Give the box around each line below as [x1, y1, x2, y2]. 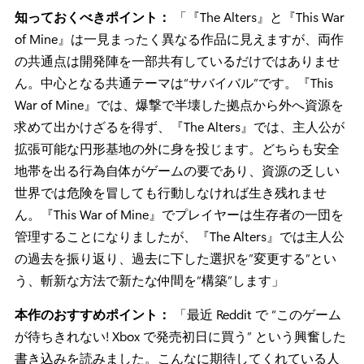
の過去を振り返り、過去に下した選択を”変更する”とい [15, 249, 336, 266]
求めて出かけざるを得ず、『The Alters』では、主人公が [15, 117, 344, 135]
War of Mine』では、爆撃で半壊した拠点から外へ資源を [15, 95, 344, 113]
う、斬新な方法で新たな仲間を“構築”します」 [15, 271, 284, 288]
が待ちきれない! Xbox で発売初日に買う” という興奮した [15, 327, 346, 344]
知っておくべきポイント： [15, 7, 174, 25]
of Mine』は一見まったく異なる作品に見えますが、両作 [15, 29, 344, 47]
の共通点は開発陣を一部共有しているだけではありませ [15, 51, 340, 69]
